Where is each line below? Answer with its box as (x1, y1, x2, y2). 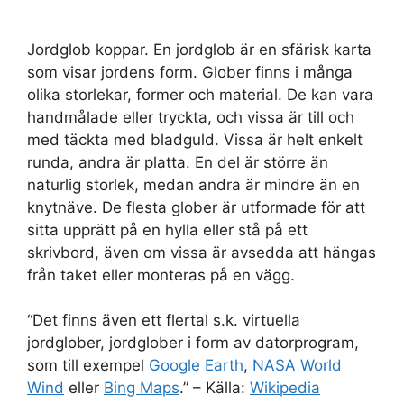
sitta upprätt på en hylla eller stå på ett (27, 220, 308, 239)
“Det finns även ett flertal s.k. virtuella (27, 311, 300, 329)
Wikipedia (250, 379, 320, 397)
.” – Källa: (179, 379, 250, 397)
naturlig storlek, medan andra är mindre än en (27, 175, 360, 194)
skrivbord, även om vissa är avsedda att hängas (27, 243, 376, 262)
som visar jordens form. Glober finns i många (27, 62, 353, 81)
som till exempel (27, 356, 149, 374)
